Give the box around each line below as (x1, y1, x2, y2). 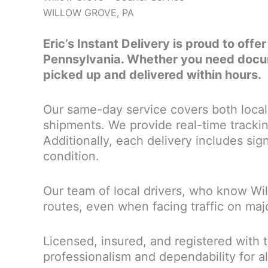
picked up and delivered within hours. (43, 67, 261, 82)
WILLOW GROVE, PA (43, 7, 134, 19)
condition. (43, 148, 99, 163)
